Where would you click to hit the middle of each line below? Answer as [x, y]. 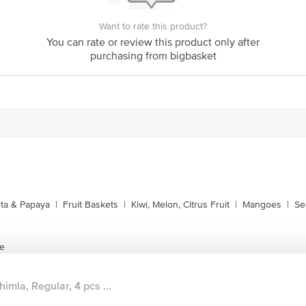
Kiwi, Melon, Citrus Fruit [180, 205]
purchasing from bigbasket [153, 56]
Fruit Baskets [91, 205]
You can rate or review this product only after [153, 42]
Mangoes [262, 205]
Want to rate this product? [153, 26]
